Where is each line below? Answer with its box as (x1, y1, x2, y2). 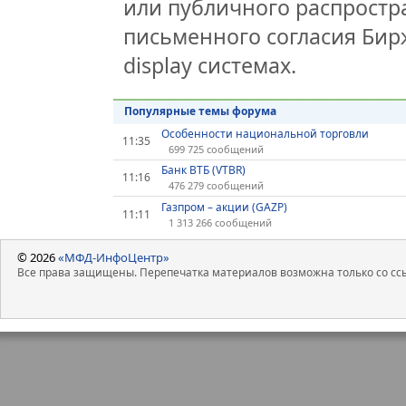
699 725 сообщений (168, 142, 264, 157)
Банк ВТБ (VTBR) (160, 162, 246, 179)
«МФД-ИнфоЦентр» (58, 248, 169, 266)
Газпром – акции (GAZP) (160, 199, 287, 216)
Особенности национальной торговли (160, 126, 369, 142)
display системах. (123, 51, 297, 81)
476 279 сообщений (168, 179, 264, 193)
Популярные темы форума (123, 103, 276, 120)
